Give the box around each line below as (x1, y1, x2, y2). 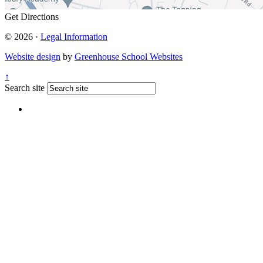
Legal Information (41, 31, 107, 42)
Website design (5, 51, 60, 62)
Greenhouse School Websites (75, 51, 183, 62)
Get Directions (5, 11, 59, 22)
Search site (5, 82, 45, 93)
